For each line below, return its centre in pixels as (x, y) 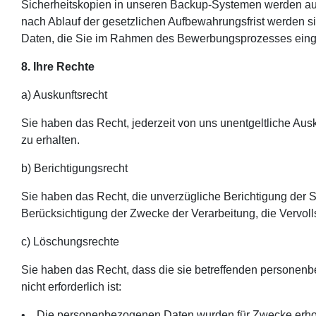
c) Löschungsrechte (70, 241)
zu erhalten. (50, 140)
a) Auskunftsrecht (64, 95)
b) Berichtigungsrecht (74, 168)
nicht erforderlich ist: (71, 286)
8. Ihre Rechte (58, 66)
